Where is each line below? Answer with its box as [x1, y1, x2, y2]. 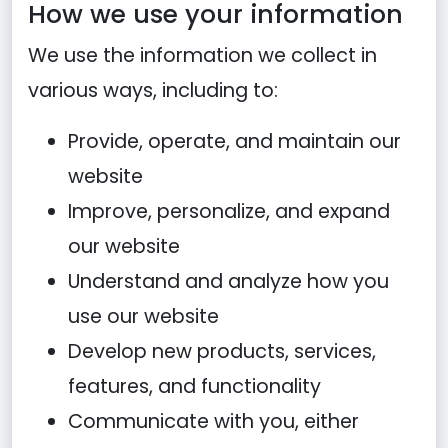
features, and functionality [68, 373, 321, 400]
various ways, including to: [28, 77, 278, 104]
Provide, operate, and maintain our [68, 128, 401, 155]
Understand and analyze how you [68, 268, 389, 295]
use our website [68, 303, 219, 330]
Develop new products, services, [68, 338, 376, 365]
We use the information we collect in [28, 42, 377, 69]
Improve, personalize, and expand [68, 198, 390, 225]
